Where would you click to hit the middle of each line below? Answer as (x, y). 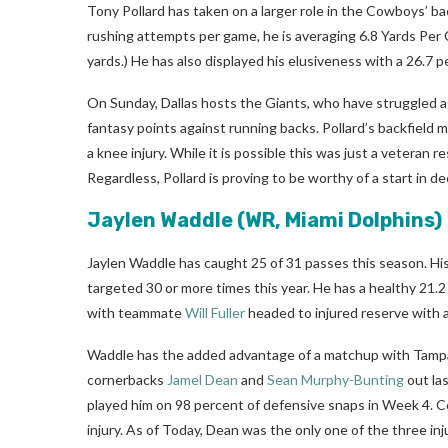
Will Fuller (215, 312)
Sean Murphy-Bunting (335, 379)
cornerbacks (127, 379)
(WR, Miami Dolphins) (337, 219)
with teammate (136, 312)
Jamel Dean (202, 379)
